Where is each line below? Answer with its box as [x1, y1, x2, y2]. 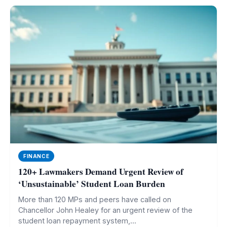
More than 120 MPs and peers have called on [18, 195, 171, 204]
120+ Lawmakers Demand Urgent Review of [18, 165, 183, 178]
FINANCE [23, 153, 50, 159]
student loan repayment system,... [18, 216, 136, 225]
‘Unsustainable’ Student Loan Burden [18, 177, 165, 190]
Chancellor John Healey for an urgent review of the [18, 206, 193, 214]
